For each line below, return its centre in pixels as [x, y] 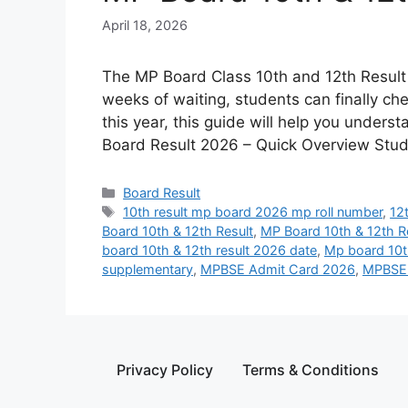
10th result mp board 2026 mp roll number [253, 212]
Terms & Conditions [311, 370]
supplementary [148, 270]
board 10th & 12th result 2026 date [209, 250]
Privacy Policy [165, 370]
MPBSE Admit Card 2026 [278, 270]
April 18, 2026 [145, 25]
